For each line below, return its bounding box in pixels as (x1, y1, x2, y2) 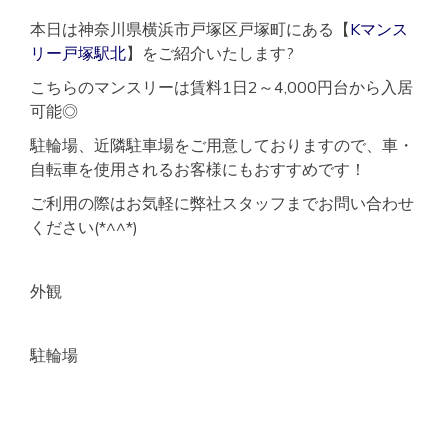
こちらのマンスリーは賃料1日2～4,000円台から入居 (30, 77, 413, 97)
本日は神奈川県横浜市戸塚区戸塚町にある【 (30, 19, 350, 39)
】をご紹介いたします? (126, 43, 294, 63)
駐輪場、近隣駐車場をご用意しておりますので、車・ (30, 135, 414, 155)
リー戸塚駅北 (30, 43, 126, 63)
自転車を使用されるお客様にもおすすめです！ (30, 159, 366, 179)
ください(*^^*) (30, 217, 138, 237)
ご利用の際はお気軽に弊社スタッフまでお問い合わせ (30, 193, 414, 213)
